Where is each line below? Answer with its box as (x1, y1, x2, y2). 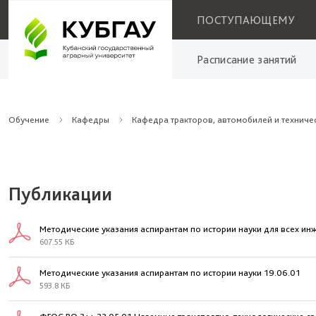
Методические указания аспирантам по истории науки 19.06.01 (39, 267, 300, 278)
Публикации (8, 183, 112, 205)
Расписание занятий (197, 52, 297, 66)
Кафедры (72, 114, 109, 125)
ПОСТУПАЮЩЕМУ (197, 13, 295, 27)
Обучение (8, 114, 49, 125)
